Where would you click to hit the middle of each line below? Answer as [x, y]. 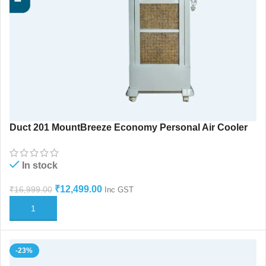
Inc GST [119, 189]
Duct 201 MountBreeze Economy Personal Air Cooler [128, 127]
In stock [39, 165]
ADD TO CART [42, 208]
